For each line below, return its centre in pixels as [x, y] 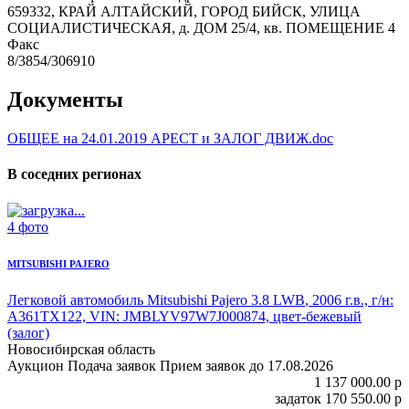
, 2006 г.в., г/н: [349, 299]
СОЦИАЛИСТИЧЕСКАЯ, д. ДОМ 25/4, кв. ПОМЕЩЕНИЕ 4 [201, 28]
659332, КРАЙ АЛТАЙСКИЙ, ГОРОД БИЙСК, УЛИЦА [184, 12]
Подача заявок [112, 365]
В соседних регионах [74, 174]
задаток [298, 398]
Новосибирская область [81, 349]
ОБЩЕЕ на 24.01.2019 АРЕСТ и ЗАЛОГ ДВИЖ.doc [170, 139]
